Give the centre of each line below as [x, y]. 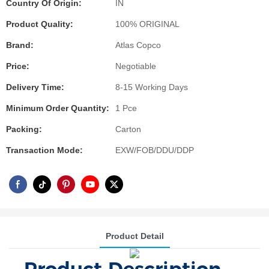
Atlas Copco [138, 45]
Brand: [20, 45]
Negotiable [136, 66]
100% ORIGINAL [147, 24]
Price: [18, 66]
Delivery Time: [35, 87]
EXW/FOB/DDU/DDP [155, 150]
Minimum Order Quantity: [58, 108]
